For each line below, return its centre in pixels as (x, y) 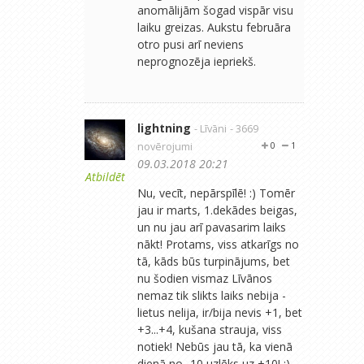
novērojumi (165, 146)
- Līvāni (210, 128)
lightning (164, 128)
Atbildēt (105, 176)
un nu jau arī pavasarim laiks (212, 227)
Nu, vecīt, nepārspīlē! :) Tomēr (216, 193)
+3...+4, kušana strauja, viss (210, 329)
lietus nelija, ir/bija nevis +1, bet (220, 312)
